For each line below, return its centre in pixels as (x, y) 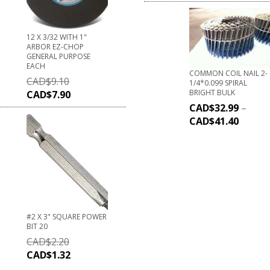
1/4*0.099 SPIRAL (218, 83)
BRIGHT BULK (212, 92)
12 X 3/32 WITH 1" (57, 37)
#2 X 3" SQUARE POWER (67, 216)
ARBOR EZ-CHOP (55, 46)
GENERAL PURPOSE (58, 56)
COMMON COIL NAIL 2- (228, 73)
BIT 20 (37, 226)
